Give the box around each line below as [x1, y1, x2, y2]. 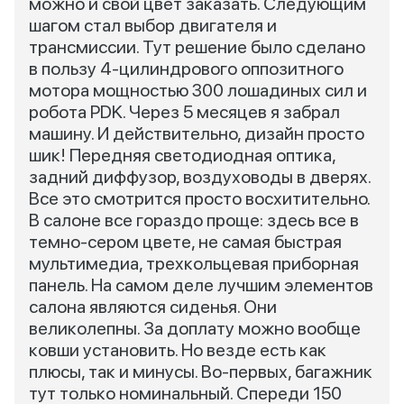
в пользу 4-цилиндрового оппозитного [29, 58, 344, 79]
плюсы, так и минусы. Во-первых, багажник [29, 361, 372, 382]
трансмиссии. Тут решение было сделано [29, 36, 365, 58]
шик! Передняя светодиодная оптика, [29, 144, 335, 166]
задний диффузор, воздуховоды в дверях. [29, 166, 371, 188]
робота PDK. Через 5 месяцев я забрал [29, 101, 340, 123]
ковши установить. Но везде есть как [29, 339, 326, 361]
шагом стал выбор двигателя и [29, 14, 277, 36]
